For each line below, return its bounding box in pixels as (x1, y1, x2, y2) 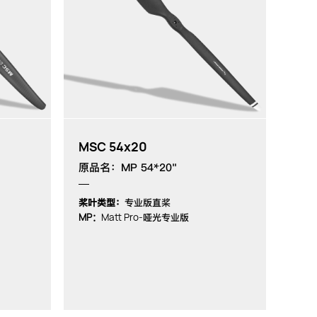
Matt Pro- (100, 210, 143, 224)
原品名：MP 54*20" (78, 161, 177, 174)
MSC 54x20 (78, 138, 147, 155)
